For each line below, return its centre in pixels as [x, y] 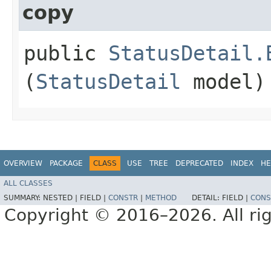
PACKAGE [66, 163]
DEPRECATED [199, 163]
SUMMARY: [23, 198]
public [66, 53]
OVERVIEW [23, 163]
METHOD [161, 198]
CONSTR [123, 198]
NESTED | [61, 198]
